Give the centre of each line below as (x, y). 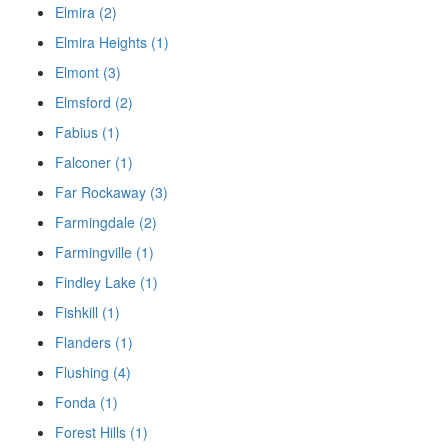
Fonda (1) (86, 402)
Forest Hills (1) (101, 432)
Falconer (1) (94, 162)
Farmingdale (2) (106, 222)
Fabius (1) (87, 132)
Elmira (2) (86, 12)
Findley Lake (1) (106, 282)
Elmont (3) (88, 72)
